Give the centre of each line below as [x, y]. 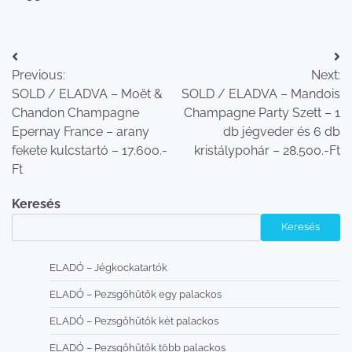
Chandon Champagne [75, 112]
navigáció [55, 88]
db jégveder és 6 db [282, 131]
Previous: [38, 75]
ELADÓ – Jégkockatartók [108, 267]
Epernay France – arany [81, 131]
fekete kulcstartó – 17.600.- [90, 150]
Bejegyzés [57, 60]
